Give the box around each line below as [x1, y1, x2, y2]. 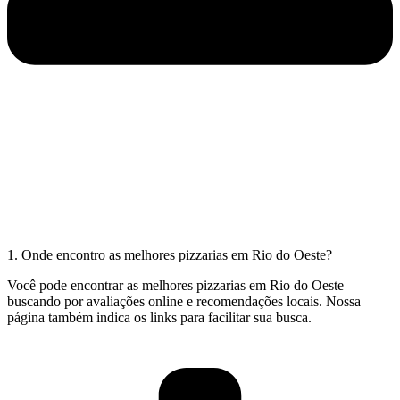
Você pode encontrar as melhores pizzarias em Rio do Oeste [7, 278, 344, 294]
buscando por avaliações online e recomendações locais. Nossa [7, 294, 361, 310]
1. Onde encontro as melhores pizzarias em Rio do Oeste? [7, 247, 332, 263]
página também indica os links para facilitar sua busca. [7, 310, 312, 326]
